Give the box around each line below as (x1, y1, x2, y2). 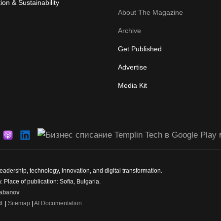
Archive (118, 27, 141, 35)
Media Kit (118, 81, 147, 89)
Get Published (118, 45, 162, 53)
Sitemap (8, 200, 30, 207)
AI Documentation (34, 200, 82, 207)
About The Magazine (118, 8, 183, 16)
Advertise (118, 63, 147, 71)
